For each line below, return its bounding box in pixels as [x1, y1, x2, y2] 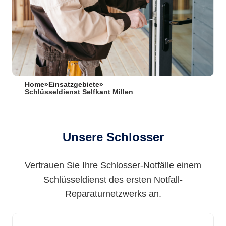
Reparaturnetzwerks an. [65, 189, 161, 199]
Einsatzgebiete [48, 81, 99, 88]
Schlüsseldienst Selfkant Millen [25, 88, 133, 96]
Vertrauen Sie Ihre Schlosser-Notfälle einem [25, 160, 201, 171]
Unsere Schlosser [62, 130, 164, 144]
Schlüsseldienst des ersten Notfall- [43, 175, 183, 185]
